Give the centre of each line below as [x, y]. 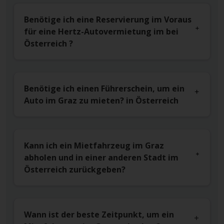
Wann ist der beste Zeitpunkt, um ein [99, 215]
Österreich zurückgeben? [75, 170]
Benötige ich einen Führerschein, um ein [104, 89]
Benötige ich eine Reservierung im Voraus [108, 20]
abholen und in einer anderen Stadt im [101, 158]
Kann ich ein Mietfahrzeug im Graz [94, 146]
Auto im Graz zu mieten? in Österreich [101, 101]
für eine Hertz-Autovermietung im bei [101, 32]
